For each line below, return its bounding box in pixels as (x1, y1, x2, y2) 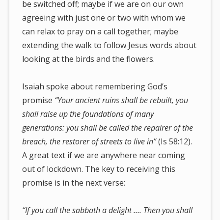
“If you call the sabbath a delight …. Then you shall (22, 205, 193, 216)
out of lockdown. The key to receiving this (22, 164, 176, 175)
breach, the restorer (22, 136, 90, 147)
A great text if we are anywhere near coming (22, 150, 186, 161)
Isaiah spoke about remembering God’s (22, 81, 168, 92)
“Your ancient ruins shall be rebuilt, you (55, 95, 189, 106)
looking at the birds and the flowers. (22, 54, 155, 65)
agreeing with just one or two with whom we (22, 12, 186, 24)
